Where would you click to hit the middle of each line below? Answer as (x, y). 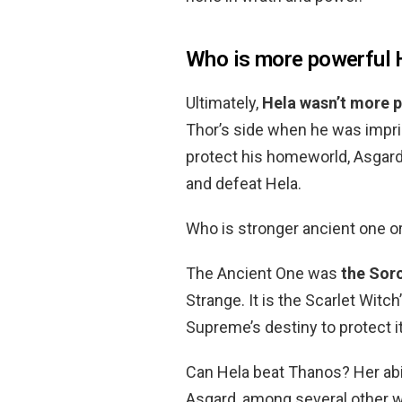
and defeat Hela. (244, 183)
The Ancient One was (263, 273)
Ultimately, (224, 102)
